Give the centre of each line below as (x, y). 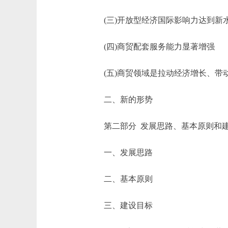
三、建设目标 (120, 205)
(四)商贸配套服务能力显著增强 (151, 47)
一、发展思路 (120, 152)
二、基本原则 (120, 179)
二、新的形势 (120, 99)
